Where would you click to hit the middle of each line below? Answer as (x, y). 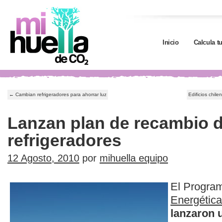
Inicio (171, 42)
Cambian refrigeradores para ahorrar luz (60, 94)
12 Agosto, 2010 (43, 158)
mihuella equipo (134, 158)
